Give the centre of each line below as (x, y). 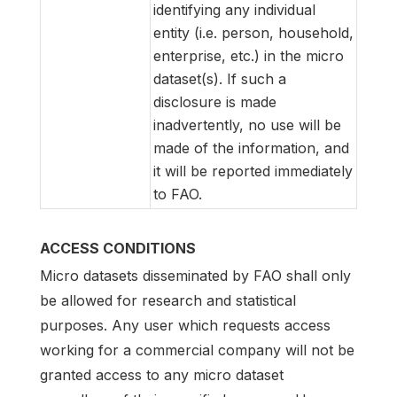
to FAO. (178, 195)
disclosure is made (215, 102)
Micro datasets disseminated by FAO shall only (195, 275)
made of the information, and (251, 148)
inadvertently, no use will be (247, 125)
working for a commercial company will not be (197, 350)
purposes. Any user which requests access (185, 325)
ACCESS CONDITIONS (118, 249)
